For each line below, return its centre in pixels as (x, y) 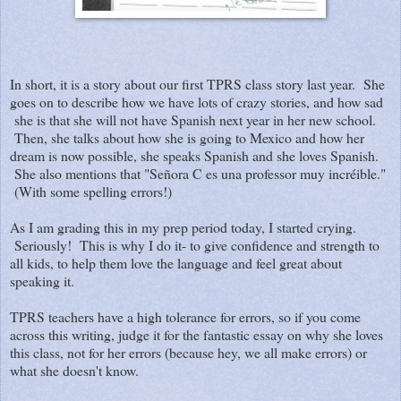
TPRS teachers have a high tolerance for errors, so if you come (185, 316)
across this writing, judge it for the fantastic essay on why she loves (196, 334)
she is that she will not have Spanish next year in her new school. (193, 119)
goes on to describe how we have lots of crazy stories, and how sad (196, 101)
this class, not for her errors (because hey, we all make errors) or (188, 352)
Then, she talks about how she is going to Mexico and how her (187, 137)
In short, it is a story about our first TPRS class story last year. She (197, 83)
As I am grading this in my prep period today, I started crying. (183, 226)
